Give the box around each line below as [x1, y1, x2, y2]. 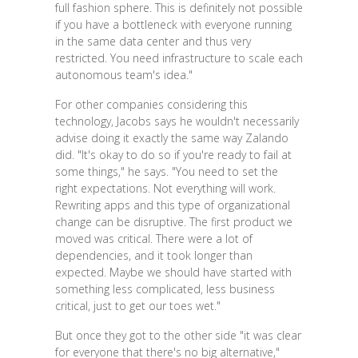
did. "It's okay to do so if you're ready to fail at [54, 147, 292, 163]
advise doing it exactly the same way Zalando [54, 130, 288, 146]
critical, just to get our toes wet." [54, 298, 221, 314]
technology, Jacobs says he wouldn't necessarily [54, 113, 299, 129]
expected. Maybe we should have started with [54, 265, 292, 280]
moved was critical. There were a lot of [54, 231, 253, 247]
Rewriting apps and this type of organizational [54, 197, 290, 213]
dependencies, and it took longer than [54, 248, 253, 264]
